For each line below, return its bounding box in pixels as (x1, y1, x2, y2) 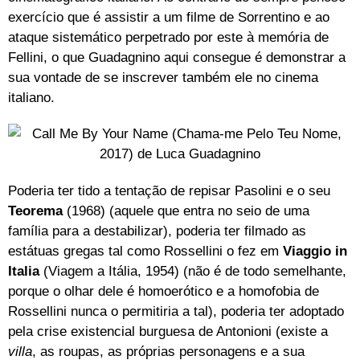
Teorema (8, 203, 63, 219)
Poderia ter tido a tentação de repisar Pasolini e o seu (8, 183, 330, 199)
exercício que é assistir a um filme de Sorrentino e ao (8, 9, 329, 25)
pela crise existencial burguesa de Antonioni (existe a (8, 324, 328, 340)
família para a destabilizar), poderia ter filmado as (8, 223, 306, 239)
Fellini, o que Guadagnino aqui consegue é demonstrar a (8, 49, 346, 65)
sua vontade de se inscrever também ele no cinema (8, 69, 318, 85)
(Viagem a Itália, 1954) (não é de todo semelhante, (43, 264, 346, 280)
